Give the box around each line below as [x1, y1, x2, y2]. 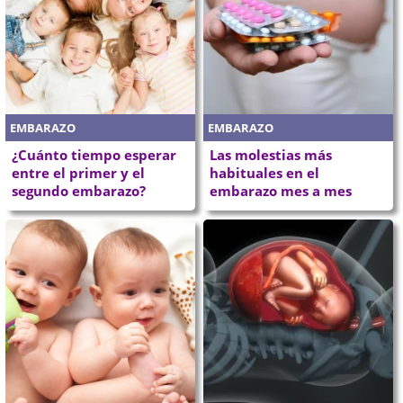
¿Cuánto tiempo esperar [12, 145, 177, 164]
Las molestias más [210, 145, 332, 164]
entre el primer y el [12, 163, 146, 182]
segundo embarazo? [12, 181, 147, 200]
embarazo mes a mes [210, 181, 352, 200]
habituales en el [210, 163, 319, 182]
